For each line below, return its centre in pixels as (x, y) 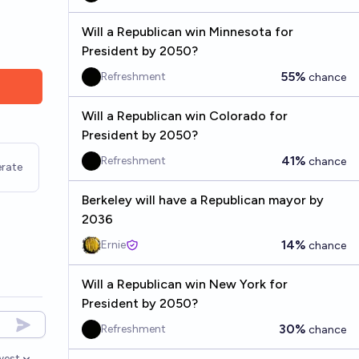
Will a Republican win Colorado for (184, 116)
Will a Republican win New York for (184, 284)
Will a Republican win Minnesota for (187, 32)
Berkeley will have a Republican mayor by (202, 200)
